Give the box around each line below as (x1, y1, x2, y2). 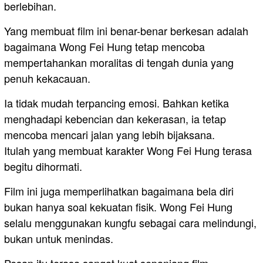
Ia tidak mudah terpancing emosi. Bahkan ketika (4, 95, 229, 110)
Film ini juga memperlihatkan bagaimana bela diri (4, 183, 234, 198)
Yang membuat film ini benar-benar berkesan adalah (4, 22, 248, 38)
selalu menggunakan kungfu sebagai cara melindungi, (4, 214, 257, 230)
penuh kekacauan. (4, 70, 90, 86)
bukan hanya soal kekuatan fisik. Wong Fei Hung (4, 198, 232, 214)
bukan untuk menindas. (4, 230, 113, 246)
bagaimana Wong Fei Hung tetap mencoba (4, 38, 205, 54)
